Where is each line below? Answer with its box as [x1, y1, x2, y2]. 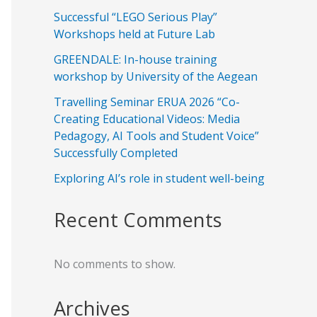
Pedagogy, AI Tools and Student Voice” [54, 128, 259, 144]
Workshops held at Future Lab [54, 26, 215, 42]
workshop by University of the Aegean [54, 69, 258, 85]
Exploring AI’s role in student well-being [54, 171, 265, 187]
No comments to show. [54, 256, 175, 272]
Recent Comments [54, 207, 222, 234]
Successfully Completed [54, 145, 178, 161]
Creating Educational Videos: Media [54, 111, 240, 127]
